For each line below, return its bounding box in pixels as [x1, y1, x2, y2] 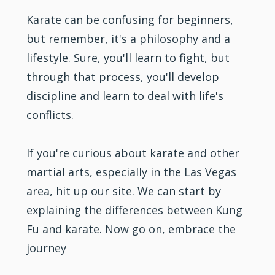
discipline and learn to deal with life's [26, 88, 224, 103]
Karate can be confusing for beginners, [26, 12, 234, 27]
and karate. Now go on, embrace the [39, 221, 236, 236]
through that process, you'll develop [26, 69, 220, 84]
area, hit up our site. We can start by [26, 183, 222, 198]
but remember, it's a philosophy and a [26, 31, 231, 46]
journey [26, 240, 67, 255]
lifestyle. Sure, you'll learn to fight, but [26, 50, 230, 65]
